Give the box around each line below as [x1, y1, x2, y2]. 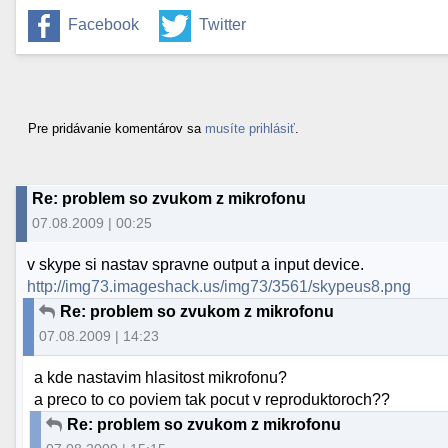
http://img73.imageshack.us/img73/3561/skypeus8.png [27, 278, 412, 296]
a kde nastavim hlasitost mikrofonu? [34, 369, 288, 387]
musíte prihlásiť [205, 120, 295, 136]
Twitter [199, 16, 246, 34]
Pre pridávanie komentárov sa [28, 120, 205, 136]
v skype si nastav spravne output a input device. [27, 256, 365, 274]
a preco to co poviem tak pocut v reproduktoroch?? [34, 391, 391, 409]
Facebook [68, 16, 139, 34]
